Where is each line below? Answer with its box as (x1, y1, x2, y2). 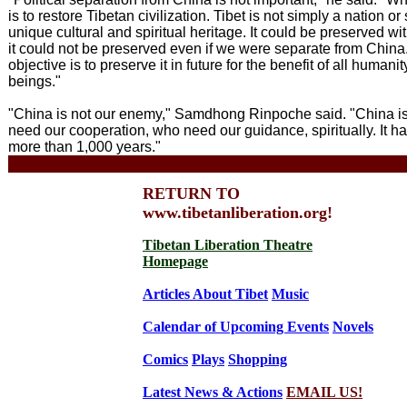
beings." (8, 74, 61, 89)
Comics (143, 352, 188, 367)
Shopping (228, 352, 287, 367)
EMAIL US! (286, 384, 362, 400)
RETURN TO (143, 184, 240, 203)
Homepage (143, 253, 208, 269)
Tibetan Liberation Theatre (143, 237, 313, 253)
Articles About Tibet (143, 286, 268, 302)
